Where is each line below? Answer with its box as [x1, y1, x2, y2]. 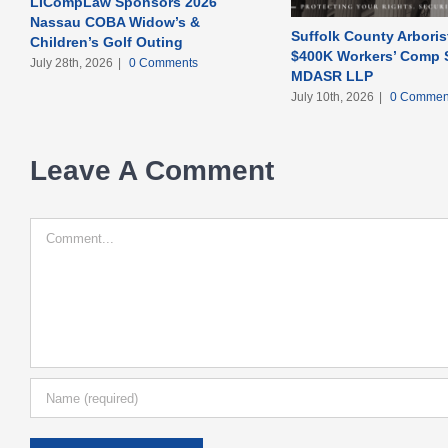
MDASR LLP [290, 68, 373, 85]
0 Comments [129, 55, 198, 70]
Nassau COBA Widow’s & [30, 13, 200, 30]
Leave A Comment [30, 155, 274, 187]
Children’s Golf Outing [30, 33, 183, 50]
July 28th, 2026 [30, 55, 113, 70]
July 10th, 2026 [290, 90, 374, 105]
